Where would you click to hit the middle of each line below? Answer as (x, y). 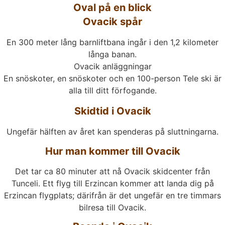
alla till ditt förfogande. (113, 90)
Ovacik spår (113, 21)
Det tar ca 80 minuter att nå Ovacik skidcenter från (113, 171)
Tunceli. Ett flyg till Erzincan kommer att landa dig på (113, 183)
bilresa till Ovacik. (113, 207)
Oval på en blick (113, 7)
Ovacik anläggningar (113, 66)
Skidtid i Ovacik (113, 111)
